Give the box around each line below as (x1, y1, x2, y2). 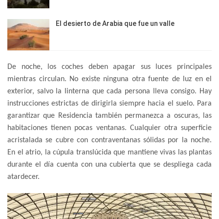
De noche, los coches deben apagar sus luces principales (7, 63, 212, 71)
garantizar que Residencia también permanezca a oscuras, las (7, 111, 212, 120)
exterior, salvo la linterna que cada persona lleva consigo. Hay (7, 87, 212, 95)
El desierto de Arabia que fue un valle (56, 20, 175, 28)
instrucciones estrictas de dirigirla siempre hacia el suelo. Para (7, 99, 212, 108)
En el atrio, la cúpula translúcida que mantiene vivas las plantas (7, 148, 212, 156)
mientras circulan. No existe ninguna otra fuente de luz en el (7, 75, 212, 83)
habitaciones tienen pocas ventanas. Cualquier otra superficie (7, 124, 212, 132)
